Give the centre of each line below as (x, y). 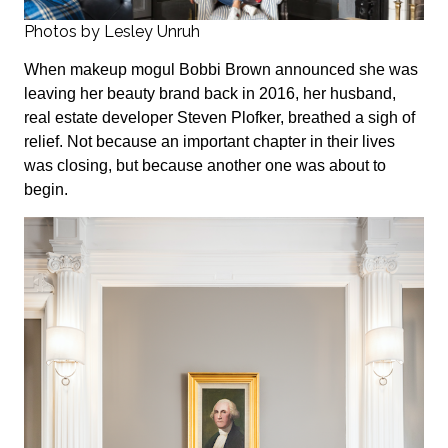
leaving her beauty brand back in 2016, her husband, (210, 94)
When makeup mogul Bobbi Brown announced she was (221, 70)
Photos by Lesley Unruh (112, 31)
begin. (46, 190)
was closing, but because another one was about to (205, 166)
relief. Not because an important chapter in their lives (209, 142)
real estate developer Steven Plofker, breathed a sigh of (219, 118)
